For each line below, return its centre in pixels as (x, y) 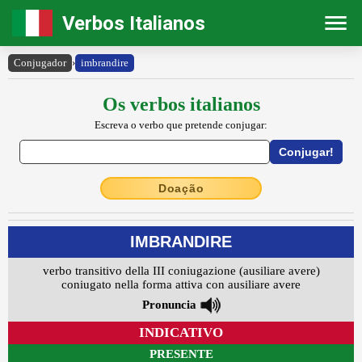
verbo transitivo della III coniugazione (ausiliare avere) (181, 271)
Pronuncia (169, 305)
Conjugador (40, 63)
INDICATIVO (181, 333)
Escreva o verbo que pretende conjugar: (181, 125)
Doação (181, 189)
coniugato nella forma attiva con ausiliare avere (181, 285)
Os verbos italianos (181, 105)
